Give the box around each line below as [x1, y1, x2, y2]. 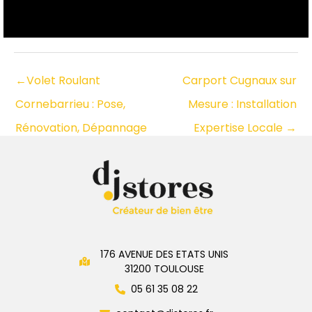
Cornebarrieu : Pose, [15, 95, 125, 112]
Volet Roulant [26, 72, 100, 88]
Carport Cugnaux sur [182, 72, 297, 88]
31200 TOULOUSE [124, 261, 204, 276]
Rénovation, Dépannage [15, 119, 147, 136]
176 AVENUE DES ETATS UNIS [100, 247, 228, 261]
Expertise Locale [194, 119, 286, 136]
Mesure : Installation [188, 95, 297, 112]
